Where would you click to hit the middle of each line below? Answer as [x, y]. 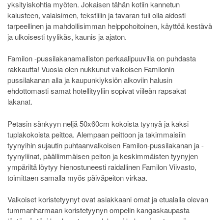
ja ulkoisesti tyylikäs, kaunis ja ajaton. [67, 36]
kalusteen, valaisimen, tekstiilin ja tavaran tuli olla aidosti [96, 15]
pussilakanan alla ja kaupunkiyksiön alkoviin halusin [90, 80]
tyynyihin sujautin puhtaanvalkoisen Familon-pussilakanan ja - [106, 145]
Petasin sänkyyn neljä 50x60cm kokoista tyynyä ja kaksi [98, 123]
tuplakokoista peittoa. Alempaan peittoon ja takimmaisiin [96, 134]
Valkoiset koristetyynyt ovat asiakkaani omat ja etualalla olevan [108, 199]
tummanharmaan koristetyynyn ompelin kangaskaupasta [98, 210]
